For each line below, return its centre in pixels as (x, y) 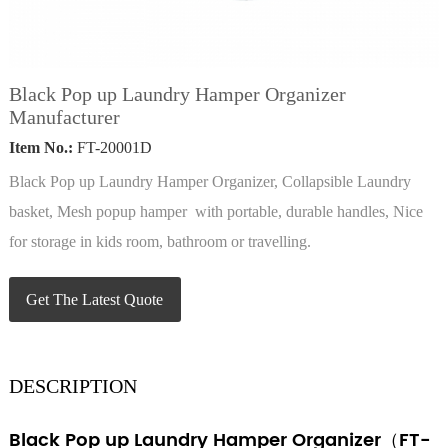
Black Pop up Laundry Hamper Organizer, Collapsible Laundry (209, 181)
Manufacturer (64, 117)
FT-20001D (112, 147)
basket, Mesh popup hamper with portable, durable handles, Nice (215, 211)
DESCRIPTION (72, 386)
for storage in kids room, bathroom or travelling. (159, 241)
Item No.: (40, 147)
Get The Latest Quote (95, 299)
